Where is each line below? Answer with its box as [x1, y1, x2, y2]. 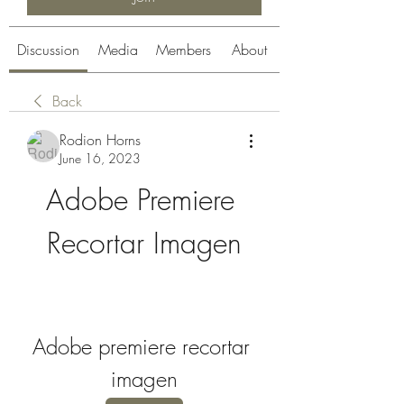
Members [156, 40, 211, 60]
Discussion [17, 40, 79, 60]
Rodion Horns [60, 130, 141, 150]
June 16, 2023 [60, 150, 141, 167]
